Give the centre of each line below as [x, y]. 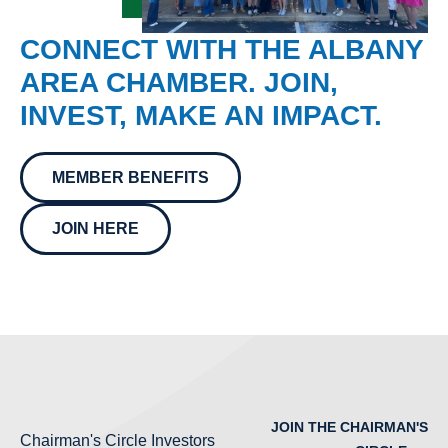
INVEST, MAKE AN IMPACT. [201, 115]
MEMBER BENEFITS [130, 177]
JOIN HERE [95, 229]
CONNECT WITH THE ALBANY [221, 49]
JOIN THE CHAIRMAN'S [349, 427]
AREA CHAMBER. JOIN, [179, 82]
